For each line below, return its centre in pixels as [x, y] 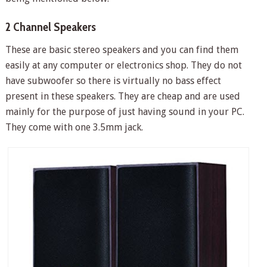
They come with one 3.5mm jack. [74, 127]
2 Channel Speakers [50, 27]
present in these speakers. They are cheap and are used [122, 96]
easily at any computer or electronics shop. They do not [123, 65]
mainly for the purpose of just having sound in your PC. [125, 111]
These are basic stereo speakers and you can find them [122, 49]
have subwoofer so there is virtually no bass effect [113, 80]
